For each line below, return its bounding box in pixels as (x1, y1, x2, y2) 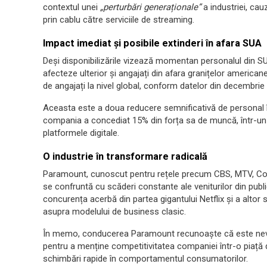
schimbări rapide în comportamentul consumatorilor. (43, 253, 248, 264)
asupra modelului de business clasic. (43, 206, 186, 217)
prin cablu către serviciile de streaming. (43, 14, 194, 25)
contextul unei (43, 2, 100, 13)
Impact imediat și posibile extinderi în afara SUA (43, 38, 262, 49)
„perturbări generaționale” (100, 2, 201, 13)
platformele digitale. (43, 128, 119, 138)
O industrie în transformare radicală (43, 151, 207, 162)
